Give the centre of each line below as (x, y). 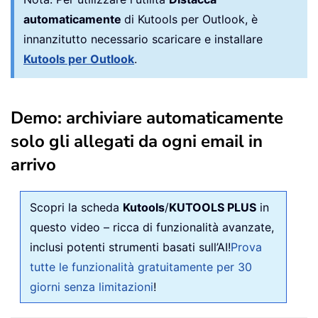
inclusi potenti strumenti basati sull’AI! (130, 247)
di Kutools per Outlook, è (191, 19)
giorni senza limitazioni (92, 286)
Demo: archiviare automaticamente (147, 117)
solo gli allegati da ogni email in (137, 141)
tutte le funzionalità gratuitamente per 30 (141, 267)
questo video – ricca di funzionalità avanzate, (152, 227)
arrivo (33, 164)
